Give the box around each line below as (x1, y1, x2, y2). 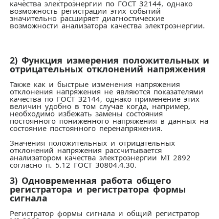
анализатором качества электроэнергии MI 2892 (10, 153, 191, 162)
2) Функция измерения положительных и (10, 54, 209, 66)
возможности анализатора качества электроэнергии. (10, 21, 205, 30)
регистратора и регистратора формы (10, 183, 186, 195)
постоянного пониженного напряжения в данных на (10, 116, 208, 126)
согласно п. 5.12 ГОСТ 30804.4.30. (10, 160, 136, 170)
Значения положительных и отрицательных (10, 138, 175, 148)
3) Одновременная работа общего (10, 175, 171, 186)
